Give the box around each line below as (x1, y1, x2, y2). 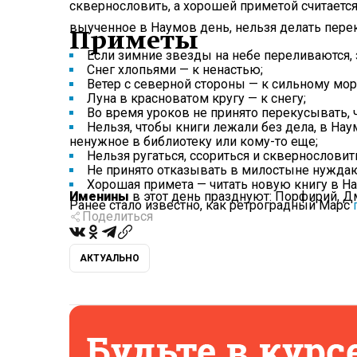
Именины (69, 189, 129, 205)
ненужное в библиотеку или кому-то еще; (69, 134, 318, 150)
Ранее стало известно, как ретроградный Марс (69, 198, 353, 214)
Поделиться (82, 209, 153, 225)
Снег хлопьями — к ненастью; (87, 62, 263, 78)
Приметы (69, 26, 198, 54)
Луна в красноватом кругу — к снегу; (87, 91, 306, 107)
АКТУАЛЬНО (80, 253, 139, 265)
